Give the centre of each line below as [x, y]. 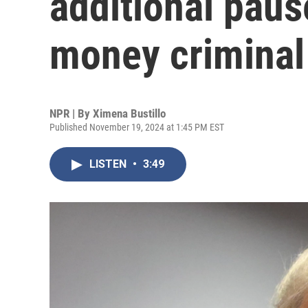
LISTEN [109, 164]
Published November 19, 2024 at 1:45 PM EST [137, 127]
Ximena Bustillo [129, 113]
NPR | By [71, 113]
